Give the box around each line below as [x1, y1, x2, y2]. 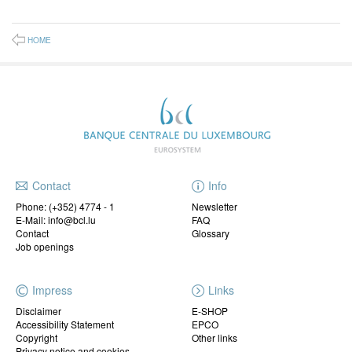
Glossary [192, 226, 229, 240]
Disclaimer [16, 304, 61, 318]
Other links [192, 331, 237, 345]
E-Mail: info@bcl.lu [16, 213, 96, 227]
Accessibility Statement [16, 317, 114, 332]
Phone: [16, 200, 49, 214]
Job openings [16, 240, 74, 254]
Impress [32, 282, 72, 299]
